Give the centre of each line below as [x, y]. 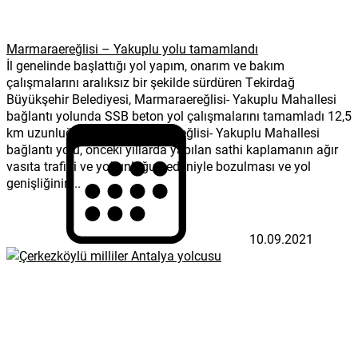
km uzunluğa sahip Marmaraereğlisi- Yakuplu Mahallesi [163, 132]
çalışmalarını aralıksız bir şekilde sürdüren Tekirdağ [151, 82]
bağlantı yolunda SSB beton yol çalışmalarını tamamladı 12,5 [179, 115]
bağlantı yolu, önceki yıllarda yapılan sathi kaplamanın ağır [172, 149]
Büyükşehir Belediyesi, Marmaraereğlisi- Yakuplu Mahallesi [171, 98]
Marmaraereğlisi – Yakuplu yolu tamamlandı [132, 48]
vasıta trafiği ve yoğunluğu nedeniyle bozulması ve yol [159, 165]
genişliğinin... [44, 182]
